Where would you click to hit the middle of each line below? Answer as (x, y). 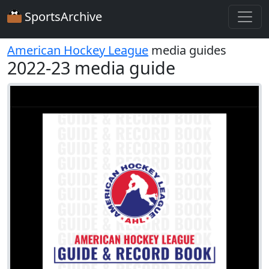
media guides (187, 50)
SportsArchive (62, 17)
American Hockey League (78, 50)
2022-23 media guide (91, 68)
